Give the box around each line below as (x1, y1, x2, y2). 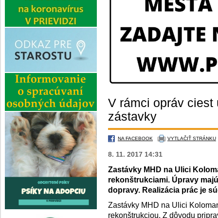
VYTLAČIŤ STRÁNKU (167, 135, 216, 141)
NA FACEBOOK (118, 135, 153, 141)
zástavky (108, 109, 157, 123)
